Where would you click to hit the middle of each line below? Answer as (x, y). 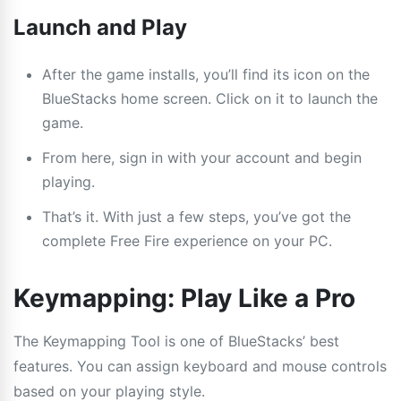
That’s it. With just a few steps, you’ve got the (196, 216)
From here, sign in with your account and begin (202, 157)
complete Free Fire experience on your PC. (187, 240)
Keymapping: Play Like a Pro (184, 298)
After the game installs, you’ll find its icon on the (206, 74)
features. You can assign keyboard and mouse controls (200, 366)
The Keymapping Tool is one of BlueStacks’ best (176, 341)
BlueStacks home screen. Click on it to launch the (210, 98)
